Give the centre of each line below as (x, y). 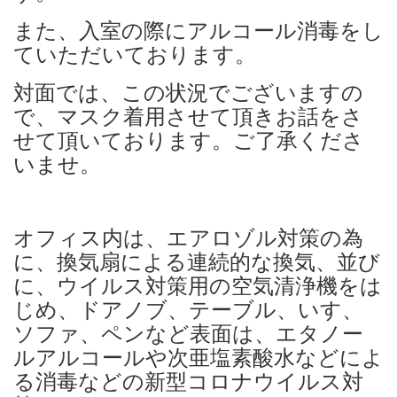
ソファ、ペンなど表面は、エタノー (188, 334)
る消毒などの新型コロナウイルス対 (188, 381)
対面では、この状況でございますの (188, 93)
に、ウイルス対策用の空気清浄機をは (198, 286)
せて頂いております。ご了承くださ (189, 140)
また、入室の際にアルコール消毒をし (198, 31)
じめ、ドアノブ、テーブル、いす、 (188, 310)
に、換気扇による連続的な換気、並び (197, 262)
